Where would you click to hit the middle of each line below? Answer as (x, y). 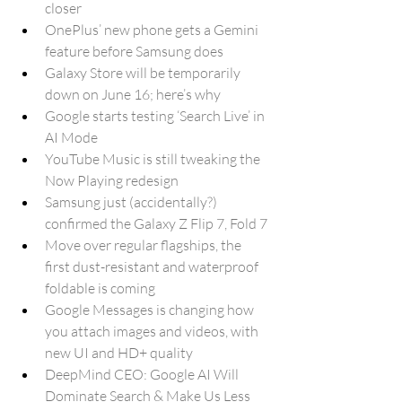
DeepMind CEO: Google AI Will (143, 374)
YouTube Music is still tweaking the (154, 159)
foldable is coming (100, 288)
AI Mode (73, 137)
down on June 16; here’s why (133, 94)
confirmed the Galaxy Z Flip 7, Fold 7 (156, 223)
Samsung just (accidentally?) (132, 202)
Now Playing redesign (112, 180)
